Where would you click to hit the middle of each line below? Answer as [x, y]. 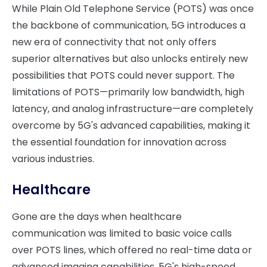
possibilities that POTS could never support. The [123, 75]
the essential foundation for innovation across [119, 142]
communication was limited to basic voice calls [122, 233]
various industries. [53, 159]
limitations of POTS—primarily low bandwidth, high [128, 92]
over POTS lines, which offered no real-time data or [132, 250]
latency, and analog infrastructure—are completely [133, 109]
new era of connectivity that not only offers [114, 42]
